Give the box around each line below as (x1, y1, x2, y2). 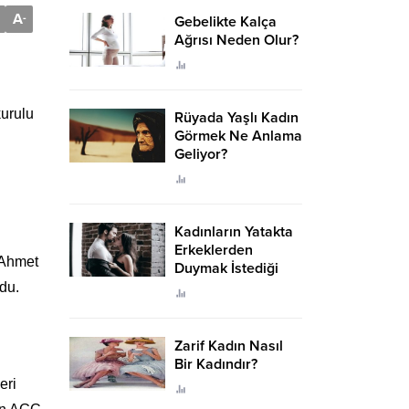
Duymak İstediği (174, 259, 278, 278)
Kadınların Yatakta (174, 223, 293, 241)
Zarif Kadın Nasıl (174, 337, 283, 355)
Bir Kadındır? (174, 355, 257, 373)
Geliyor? (174, 145, 227, 163)
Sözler (174, 278, 220, 296)
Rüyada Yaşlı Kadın (174, 109, 299, 127)
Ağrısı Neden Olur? (174, 31, 299, 49)
